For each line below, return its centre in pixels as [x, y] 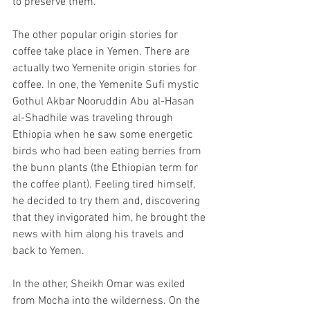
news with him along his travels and [100, 235]
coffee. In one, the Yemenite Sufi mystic [107, 85]
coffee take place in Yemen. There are [102, 52]
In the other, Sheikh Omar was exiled [100, 285]
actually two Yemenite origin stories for [106, 69]
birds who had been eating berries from [108, 152]
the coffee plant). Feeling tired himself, [105, 185]
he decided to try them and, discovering [108, 202]
